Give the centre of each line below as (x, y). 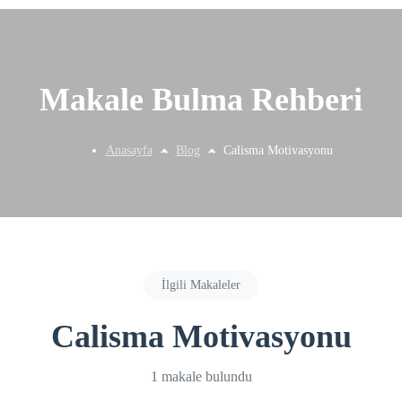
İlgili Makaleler (201, 284)
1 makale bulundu (201, 376)
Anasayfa (129, 150)
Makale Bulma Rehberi (201, 99)
